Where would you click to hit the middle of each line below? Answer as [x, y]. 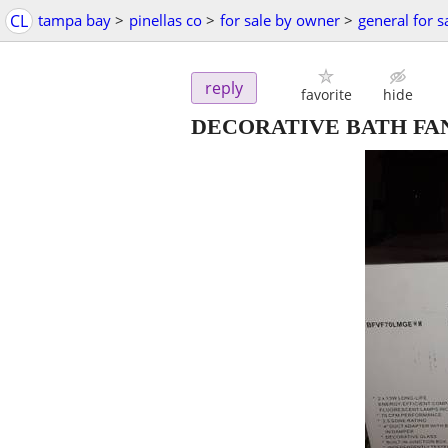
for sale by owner [280, 20]
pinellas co [165, 20]
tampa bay [74, 20]
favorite [326, 95]
